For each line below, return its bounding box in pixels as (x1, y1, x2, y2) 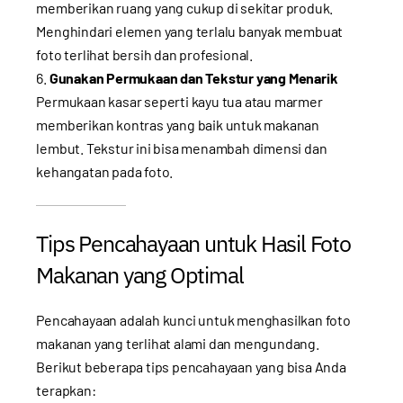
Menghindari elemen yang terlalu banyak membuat (36, 22, 344, 40)
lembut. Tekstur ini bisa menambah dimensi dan (36, 139, 327, 157)
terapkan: (36, 381, 96, 399)
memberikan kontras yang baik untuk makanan (36, 115, 319, 133)
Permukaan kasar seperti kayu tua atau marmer (36, 92, 323, 110)
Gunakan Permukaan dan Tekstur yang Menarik (49, 68, 338, 86)
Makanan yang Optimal (36, 259, 244, 290)
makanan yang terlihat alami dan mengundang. (36, 334, 319, 352)
